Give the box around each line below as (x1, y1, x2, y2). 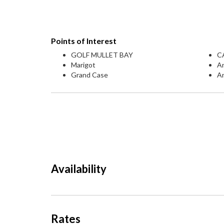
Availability (51, 162, 106, 175)
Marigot (71, 60, 95, 69)
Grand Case (71, 70, 108, 79)
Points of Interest (51, 36, 116, 45)
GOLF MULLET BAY (71, 50, 133, 59)
